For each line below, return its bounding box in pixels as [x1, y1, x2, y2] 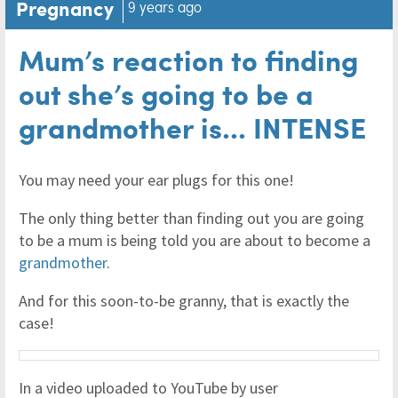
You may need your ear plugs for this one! [19, 170, 294, 190]
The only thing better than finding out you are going [19, 208, 364, 228]
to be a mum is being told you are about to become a [19, 230, 370, 251]
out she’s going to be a [19, 73, 314, 113]
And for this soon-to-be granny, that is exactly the [19, 291, 349, 311]
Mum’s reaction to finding [19, 39, 358, 79]
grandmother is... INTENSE [19, 107, 366, 147]
